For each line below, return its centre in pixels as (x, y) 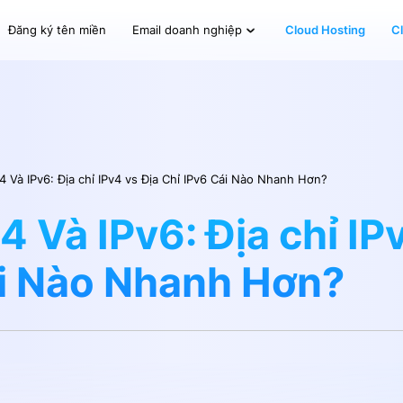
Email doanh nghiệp (188, 31)
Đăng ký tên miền (58, 30)
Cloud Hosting (326, 30)
